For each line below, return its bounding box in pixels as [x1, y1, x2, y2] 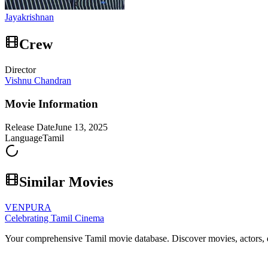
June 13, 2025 [54, 121, 108, 132]
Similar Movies [19, 173, 113, 190]
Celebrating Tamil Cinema [5, 212, 104, 223]
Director [5, 65, 36, 75]
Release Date [5, 121, 54, 132]
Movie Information [5, 97, 98, 110]
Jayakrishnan [5, 12, 54, 23]
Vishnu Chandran [5, 75, 71, 86]
